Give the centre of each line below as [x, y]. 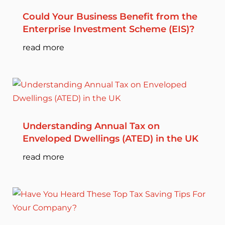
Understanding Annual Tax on [91, 126]
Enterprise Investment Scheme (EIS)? [109, 29]
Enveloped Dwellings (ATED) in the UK [110, 139]
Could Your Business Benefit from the [110, 17]
